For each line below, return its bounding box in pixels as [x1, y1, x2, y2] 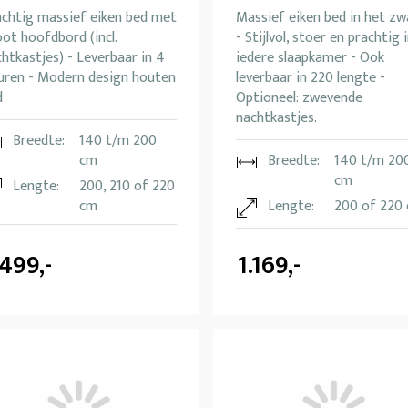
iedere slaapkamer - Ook [236, 46, 384, 71]
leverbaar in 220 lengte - [236, 66, 385, 91]
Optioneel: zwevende [236, 86, 362, 111]
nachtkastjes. [236, 106, 317, 131]
